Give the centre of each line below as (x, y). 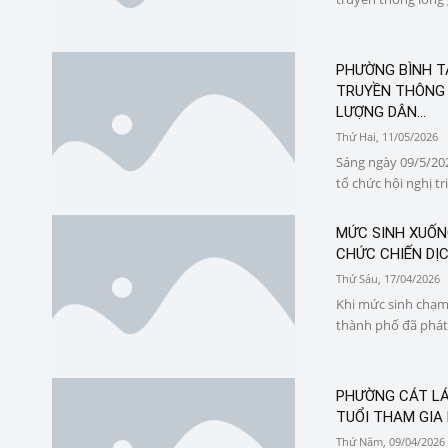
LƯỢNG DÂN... (380, 111)
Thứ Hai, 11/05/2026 (386, 136)
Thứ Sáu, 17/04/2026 (387, 278)
